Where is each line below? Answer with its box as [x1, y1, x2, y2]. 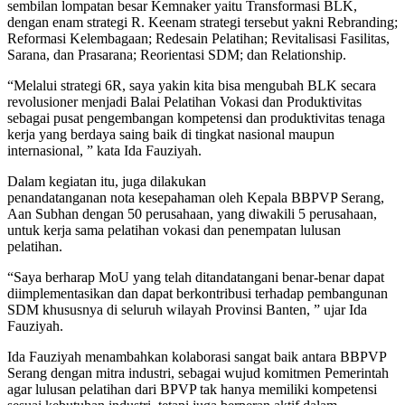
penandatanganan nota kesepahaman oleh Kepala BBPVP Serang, [7, 189, 384, 205]
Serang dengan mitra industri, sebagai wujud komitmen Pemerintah [7, 364, 389, 381]
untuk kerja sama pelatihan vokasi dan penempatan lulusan [7, 221, 341, 238]
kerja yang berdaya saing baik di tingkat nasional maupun [7, 126, 334, 142]
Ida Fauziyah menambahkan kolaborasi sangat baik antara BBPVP [7, 348, 386, 364]
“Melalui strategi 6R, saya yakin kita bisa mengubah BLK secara [7, 77, 376, 93]
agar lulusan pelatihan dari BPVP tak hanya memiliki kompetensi [7, 381, 377, 397]
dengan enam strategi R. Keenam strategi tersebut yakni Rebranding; [7, 14, 398, 30]
